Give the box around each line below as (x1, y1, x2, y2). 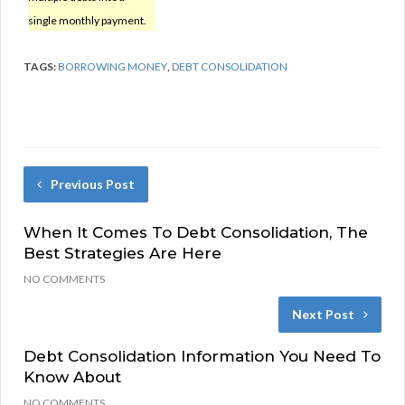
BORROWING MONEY (58, 60, 167, 74)
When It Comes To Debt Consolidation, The (24, 223, 368, 242)
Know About (24, 368, 121, 387)
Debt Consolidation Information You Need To (24, 347, 381, 366)
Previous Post (51, 176, 135, 193)
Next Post (292, 306, 354, 323)
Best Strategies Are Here (24, 244, 221, 263)
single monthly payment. (28, 14, 146, 28)
